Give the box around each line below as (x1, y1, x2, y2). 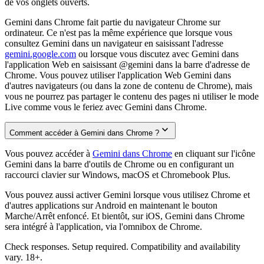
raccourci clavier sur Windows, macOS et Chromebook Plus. (5, 169, 230, 180)
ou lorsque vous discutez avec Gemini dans (76, 48, 239, 59)
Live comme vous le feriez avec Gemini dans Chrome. (5, 101, 207, 112)
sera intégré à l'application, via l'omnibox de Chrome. (5, 221, 202, 232)
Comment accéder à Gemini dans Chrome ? (9, 128, 159, 137)
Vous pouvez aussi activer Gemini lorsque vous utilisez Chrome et (5, 189, 250, 200)
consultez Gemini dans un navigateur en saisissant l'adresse (5, 38, 223, 48)
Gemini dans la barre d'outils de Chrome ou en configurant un (5, 159, 234, 169)
